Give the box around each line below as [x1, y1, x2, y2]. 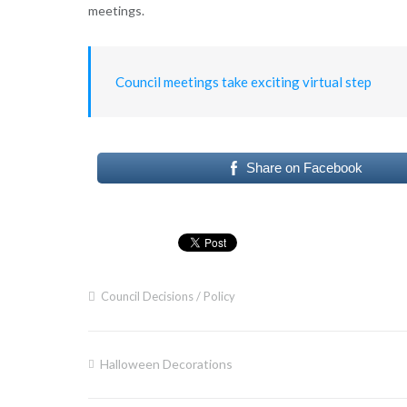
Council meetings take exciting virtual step [114, 73, 372, 90]
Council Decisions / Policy [100, 289, 235, 304]
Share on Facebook [246, 160, 363, 176]
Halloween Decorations [99, 356, 233, 372]
